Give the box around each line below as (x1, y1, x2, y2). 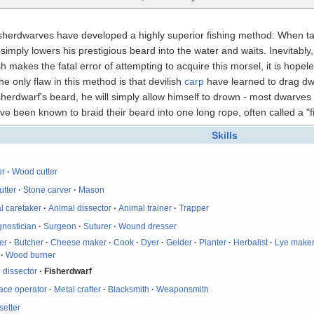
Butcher (14, 237, 44, 247)
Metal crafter (54, 284, 102, 294)
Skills (212, 129, 238, 141)
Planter (199, 237, 227, 247)
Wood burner (6, 250, 56, 260)
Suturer (83, 221, 112, 231)
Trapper (179, 203, 210, 213)
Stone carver (23, 184, 72, 195)
